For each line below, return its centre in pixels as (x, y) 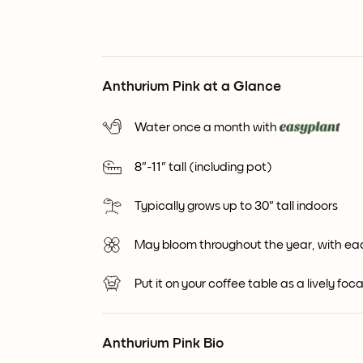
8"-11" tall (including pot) (203, 167)
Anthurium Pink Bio (163, 344)
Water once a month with (206, 127)
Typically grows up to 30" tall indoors (236, 206)
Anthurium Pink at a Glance (192, 87)
